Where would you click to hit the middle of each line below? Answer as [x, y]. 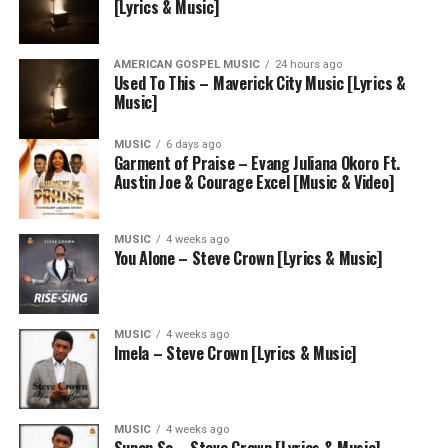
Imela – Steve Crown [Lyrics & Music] [235, 353]
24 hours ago [308, 64]
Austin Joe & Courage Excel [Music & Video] [253, 182]
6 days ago [193, 144]
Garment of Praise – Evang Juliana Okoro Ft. [256, 163]
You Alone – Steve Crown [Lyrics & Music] [247, 258]
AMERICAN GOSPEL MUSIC [186, 64]
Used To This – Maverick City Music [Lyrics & [259, 83]
